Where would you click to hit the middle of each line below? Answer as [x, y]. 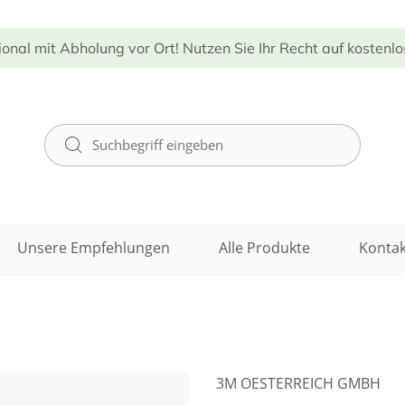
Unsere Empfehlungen [93, 248]
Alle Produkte [264, 248]
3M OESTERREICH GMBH [298, 383]
